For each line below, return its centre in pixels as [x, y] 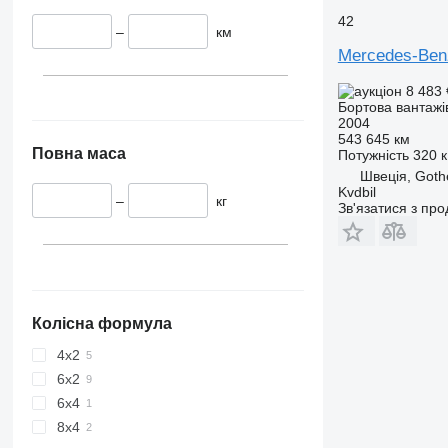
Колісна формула [101, 323]
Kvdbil [356, 191]
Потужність [373, 154]
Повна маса [78, 154]
